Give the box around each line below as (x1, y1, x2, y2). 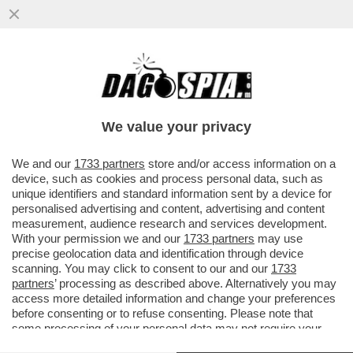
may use (255, 232, 303, 245)
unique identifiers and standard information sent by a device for (12, 187, 332, 200)
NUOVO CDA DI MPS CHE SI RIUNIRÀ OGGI (8, 87, 335, 105)
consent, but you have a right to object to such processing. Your (12, 336, 337, 350)
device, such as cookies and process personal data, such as (12, 172, 323, 185)
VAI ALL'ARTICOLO (32, 136, 143, 150)
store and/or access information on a (145, 157, 336, 170)
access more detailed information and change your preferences (12, 292, 336, 305)
